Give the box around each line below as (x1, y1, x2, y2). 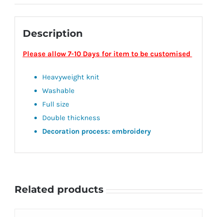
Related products (15, 184, 104, 196)
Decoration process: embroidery (42, 126, 151, 136)
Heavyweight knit (42, 72, 99, 81)
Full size (42, 99, 69, 108)
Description (22, 27, 83, 39)
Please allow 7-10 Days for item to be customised (22, 49, 192, 58)
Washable (42, 86, 75, 95)
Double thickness (42, 113, 100, 122)
